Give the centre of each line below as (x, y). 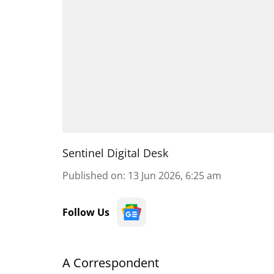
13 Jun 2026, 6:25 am (175, 176)
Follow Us (86, 212)
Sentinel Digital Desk (115, 153)
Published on (93, 176)
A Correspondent (111, 263)
